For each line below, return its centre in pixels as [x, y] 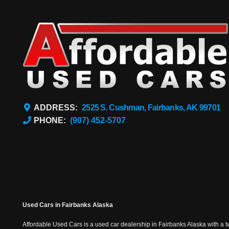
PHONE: [52, 121]
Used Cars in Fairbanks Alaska [67, 205]
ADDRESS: [58, 108]
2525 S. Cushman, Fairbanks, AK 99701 [151, 108]
